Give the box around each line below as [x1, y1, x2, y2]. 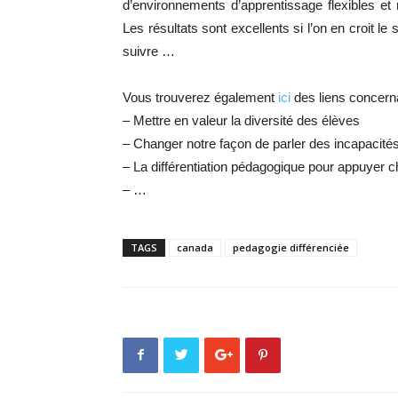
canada [177, 240, 213, 254]
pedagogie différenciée [233, 240, 349, 254]
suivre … [123, 43, 175, 59]
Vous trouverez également [123, 89, 278, 105]
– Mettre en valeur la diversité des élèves [123, 112, 360, 128]
